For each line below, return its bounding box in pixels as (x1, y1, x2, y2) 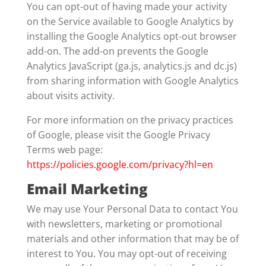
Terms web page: (26, 143, 103, 156)
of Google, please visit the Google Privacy (26, 128, 210, 141)
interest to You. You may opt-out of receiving (26, 247, 227, 260)
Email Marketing (26, 179, 148, 198)
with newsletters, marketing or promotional (26, 217, 222, 230)
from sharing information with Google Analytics (26, 74, 239, 87)
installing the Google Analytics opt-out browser (26, 30, 237, 43)
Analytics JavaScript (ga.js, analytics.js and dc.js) (26, 59, 237, 72)
